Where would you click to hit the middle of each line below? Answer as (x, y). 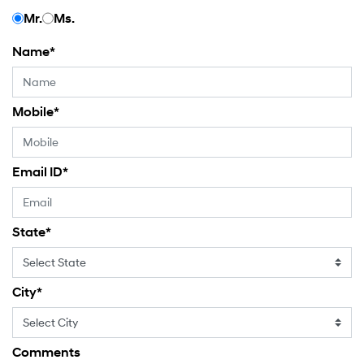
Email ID (37, 172)
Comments (46, 353)
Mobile (33, 112)
